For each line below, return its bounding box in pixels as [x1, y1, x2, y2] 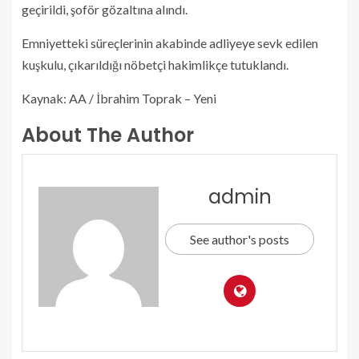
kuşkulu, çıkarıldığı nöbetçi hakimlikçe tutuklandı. [22, 57, 288, 72]
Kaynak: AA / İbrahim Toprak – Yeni [22, 91, 216, 106]
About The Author [22, 122, 194, 148]
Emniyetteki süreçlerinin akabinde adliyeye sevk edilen [22, 35, 318, 50]
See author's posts [190, 232, 289, 247]
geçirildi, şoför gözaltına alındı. [22, 2, 188, 17]
